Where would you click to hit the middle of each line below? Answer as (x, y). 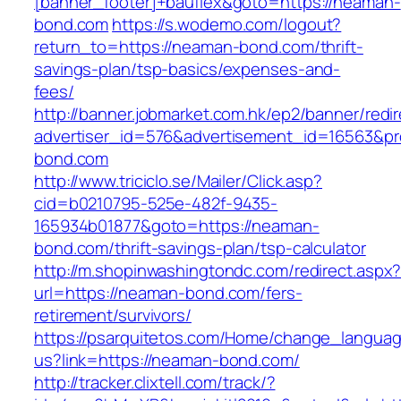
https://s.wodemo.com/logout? (227, 25)
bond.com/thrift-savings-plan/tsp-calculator (200, 248)
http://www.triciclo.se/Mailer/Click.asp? (178, 181)
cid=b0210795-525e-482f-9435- (156, 204)
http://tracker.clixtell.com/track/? (155, 383)
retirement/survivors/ (113, 316)
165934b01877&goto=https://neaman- (177, 226)
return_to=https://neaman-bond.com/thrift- (199, 47)
